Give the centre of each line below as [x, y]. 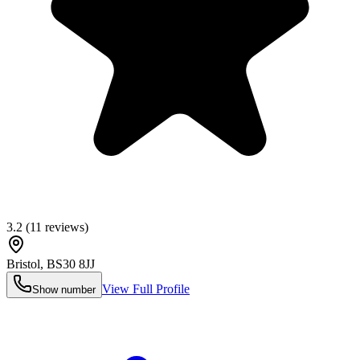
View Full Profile [146, 289]
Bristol [23, 264]
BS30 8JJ [71, 264]
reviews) [65, 227]
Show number [64, 290]
